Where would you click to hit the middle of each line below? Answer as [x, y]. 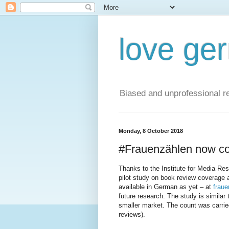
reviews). [132, 215]
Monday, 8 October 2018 [151, 131]
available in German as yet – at [166, 187]
